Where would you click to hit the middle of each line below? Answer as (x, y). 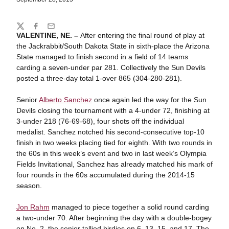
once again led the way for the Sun (149, 100)
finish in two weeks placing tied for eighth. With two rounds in (114, 143)
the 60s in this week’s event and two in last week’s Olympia (111, 153)
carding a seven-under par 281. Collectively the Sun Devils (111, 67)
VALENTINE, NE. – (48, 35)
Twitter (26, 30)
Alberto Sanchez (65, 100)
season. (29, 186)
